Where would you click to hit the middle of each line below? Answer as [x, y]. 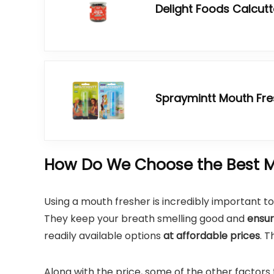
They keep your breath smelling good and [146, 219]
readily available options [104, 236]
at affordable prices [212, 236]
